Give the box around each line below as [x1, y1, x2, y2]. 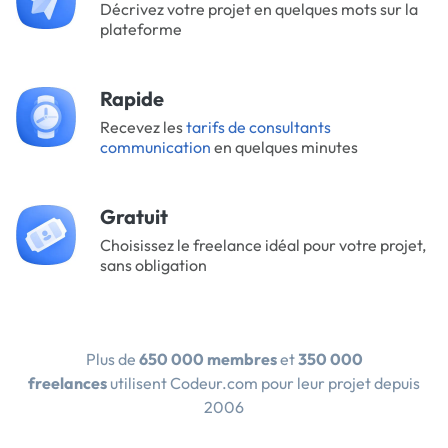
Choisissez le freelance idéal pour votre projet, [100, 235, 426, 255]
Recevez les [100, 117, 186, 137]
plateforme [100, 19, 182, 39]
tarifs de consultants [186, 117, 331, 137]
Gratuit [100, 204, 168, 229]
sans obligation [100, 255, 207, 275]
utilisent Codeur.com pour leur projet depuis [107, 373, 420, 393]
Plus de [85, 349, 139, 369]
